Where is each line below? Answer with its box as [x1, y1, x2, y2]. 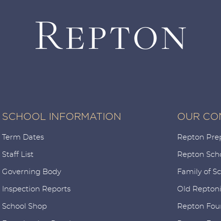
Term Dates [2, 133, 44, 141]
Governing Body [2, 168, 61, 176]
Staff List [2, 150, 34, 158]
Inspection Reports [2, 185, 71, 193]
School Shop [2, 202, 47, 210]
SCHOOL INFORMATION [2, 110, 121, 122]
